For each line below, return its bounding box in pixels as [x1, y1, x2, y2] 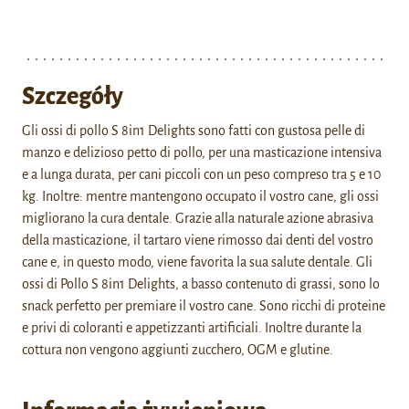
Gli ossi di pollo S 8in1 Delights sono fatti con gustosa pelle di [22, 123, 365, 138]
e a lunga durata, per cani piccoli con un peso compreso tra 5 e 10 [22, 167, 381, 182]
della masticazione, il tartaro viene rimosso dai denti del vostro [22, 233, 373, 247]
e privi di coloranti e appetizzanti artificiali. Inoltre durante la [22, 320, 362, 335]
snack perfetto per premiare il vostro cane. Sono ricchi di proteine [22, 299, 385, 313]
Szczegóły [22, 84, 123, 110]
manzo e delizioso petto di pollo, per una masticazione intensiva [22, 145, 382, 160]
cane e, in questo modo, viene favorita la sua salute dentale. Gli [22, 255, 372, 269]
